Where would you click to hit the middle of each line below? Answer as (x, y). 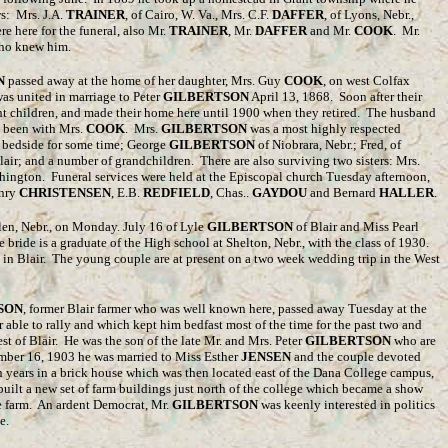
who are (413, 340)
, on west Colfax (366, 80)
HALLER (406, 192)
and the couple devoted (356, 356)
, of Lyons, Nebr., (369, 14)
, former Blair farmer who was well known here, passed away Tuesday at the (225, 308)
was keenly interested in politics (346, 404)
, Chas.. (231, 192)
